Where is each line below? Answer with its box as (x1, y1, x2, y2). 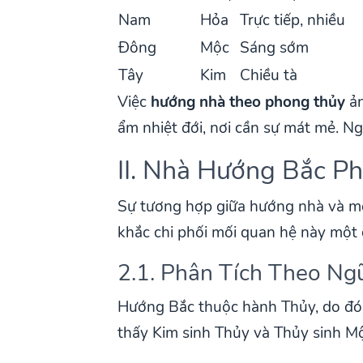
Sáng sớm (240, 36, 310, 58)
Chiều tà (240, 64, 298, 86)
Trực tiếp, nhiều (240, 9, 346, 31)
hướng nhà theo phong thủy (151, 91, 346, 113)
